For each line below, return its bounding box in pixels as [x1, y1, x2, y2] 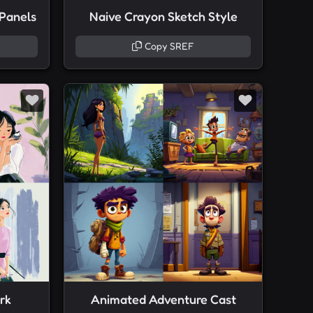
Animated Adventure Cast [90, 292, 236, 307]
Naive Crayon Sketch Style [89, 9, 238, 24]
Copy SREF [142, 41, 194, 52]
